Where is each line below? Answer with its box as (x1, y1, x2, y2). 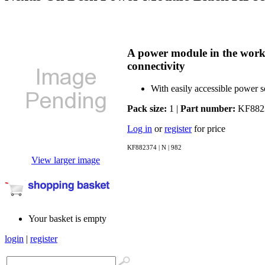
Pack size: (127, 104, 167, 114)
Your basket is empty (28, 213, 106, 224)
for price (192, 124, 225, 134)
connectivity (127, 59, 185, 72)
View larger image (31, 154, 100, 165)
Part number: (180, 104, 235, 114)
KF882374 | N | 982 (127, 144, 182, 151)
